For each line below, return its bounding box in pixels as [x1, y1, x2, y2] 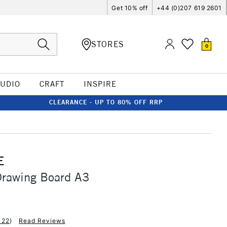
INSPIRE [83, 79, 117, 89]
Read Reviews [18, 216, 65, 224]
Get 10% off [111, 4, 148, 12]
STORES [91, 39, 124, 49]
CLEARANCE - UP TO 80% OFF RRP [49, 98, 163, 106]
